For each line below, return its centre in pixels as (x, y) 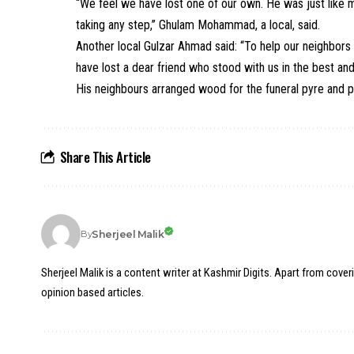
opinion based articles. (92, 292)
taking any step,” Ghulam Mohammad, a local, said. (198, 25)
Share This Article (105, 157)
